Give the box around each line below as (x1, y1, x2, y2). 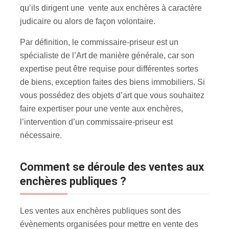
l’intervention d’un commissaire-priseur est (20, 117, 173, 126)
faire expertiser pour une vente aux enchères (20, 104, 181, 113)
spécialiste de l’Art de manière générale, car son (20, 51, 194, 60)
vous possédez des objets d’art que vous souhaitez (20, 90, 204, 100)
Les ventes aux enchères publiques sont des (20, 206, 181, 215)
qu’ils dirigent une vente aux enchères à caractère (20, 3, 202, 12)
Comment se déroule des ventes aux (20, 160, 27, 173)
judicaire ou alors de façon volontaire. (20, 16, 155, 26)
